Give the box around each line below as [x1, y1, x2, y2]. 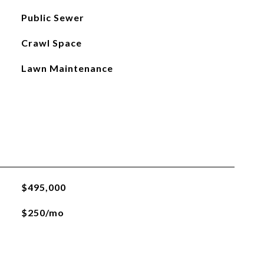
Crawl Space [21, 37, 82, 48]
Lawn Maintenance [21, 62, 113, 74]
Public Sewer [21, 12, 84, 23]
